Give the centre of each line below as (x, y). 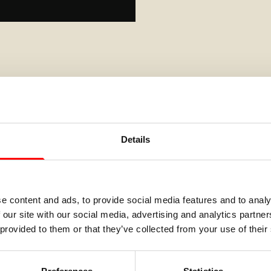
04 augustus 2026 (207, 214)
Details (135, 140)
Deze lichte (212, 233)
